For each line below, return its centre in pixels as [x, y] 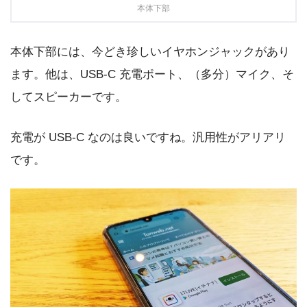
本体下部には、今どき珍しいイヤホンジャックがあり [150, 51]
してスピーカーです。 [69, 97]
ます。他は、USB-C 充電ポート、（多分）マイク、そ [152, 74]
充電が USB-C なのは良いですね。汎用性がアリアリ [148, 137]
